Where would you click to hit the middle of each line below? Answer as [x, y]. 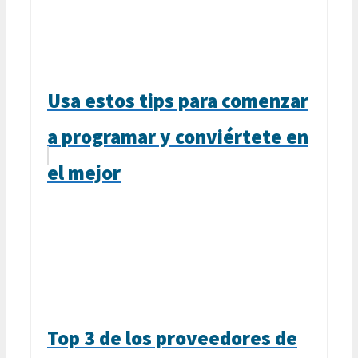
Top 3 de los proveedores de [172, 338]
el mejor [84, 172]
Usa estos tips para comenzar [178, 100]
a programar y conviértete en [178, 136]
